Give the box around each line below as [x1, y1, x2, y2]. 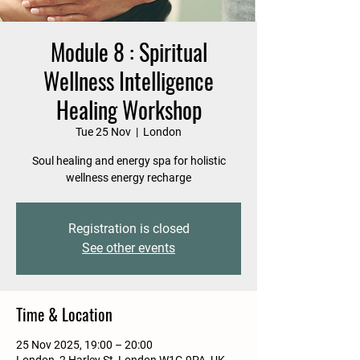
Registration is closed [67, 221, 190, 237]
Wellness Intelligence [43, 64, 214, 98]
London [143, 125, 182, 139]
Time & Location [16, 302, 112, 327]
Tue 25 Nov [76, 125, 131, 139]
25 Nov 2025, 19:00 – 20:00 [16, 338, 153, 352]
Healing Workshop [55, 93, 202, 127]
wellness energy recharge [66, 171, 191, 185]
